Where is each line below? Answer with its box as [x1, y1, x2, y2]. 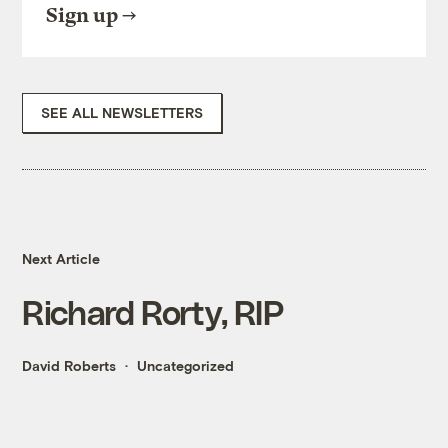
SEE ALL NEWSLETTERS [41, 104, 204, 122]
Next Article [22, 250, 101, 268]
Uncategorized [137, 357, 235, 375]
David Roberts [22, 357, 117, 375]
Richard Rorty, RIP [22, 292, 284, 332]
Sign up [46, 4, 119, 28]
